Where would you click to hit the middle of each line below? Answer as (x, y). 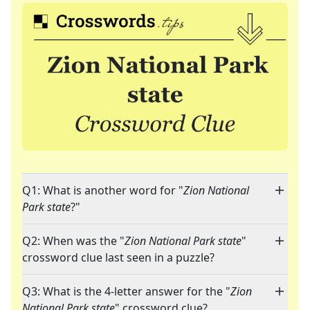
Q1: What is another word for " (103, 191)
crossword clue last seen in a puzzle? (118, 258)
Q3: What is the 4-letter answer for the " (126, 292)
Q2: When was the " (73, 241)
